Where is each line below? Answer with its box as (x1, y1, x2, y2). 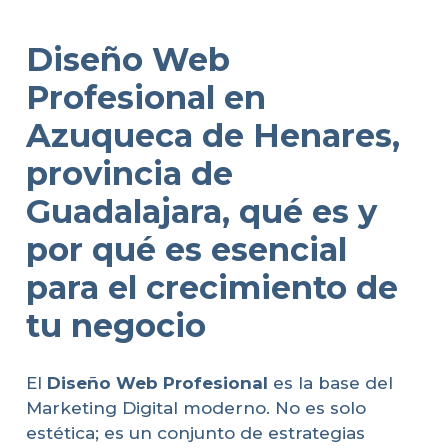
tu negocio (25, 306, 206, 345)
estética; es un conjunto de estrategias (25, 422, 365, 443)
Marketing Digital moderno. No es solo (25, 397, 366, 418)
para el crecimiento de (25, 268, 398, 307)
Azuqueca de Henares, (25, 116, 400, 155)
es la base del (267, 372, 393, 393)
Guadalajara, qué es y (25, 192, 377, 231)
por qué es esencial (25, 230, 347, 269)
